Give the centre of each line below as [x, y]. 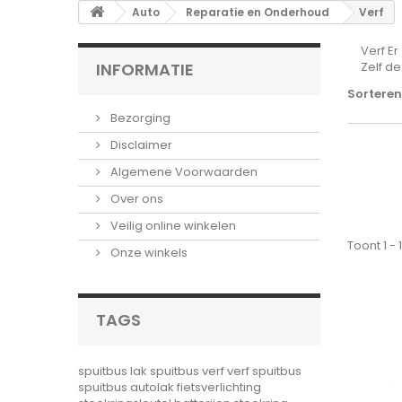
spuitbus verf [188, 371]
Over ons [135, 199]
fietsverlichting [219, 387]
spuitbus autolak [127, 387]
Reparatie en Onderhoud [258, 12]
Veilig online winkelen [172, 226]
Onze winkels [148, 253]
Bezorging [139, 118]
